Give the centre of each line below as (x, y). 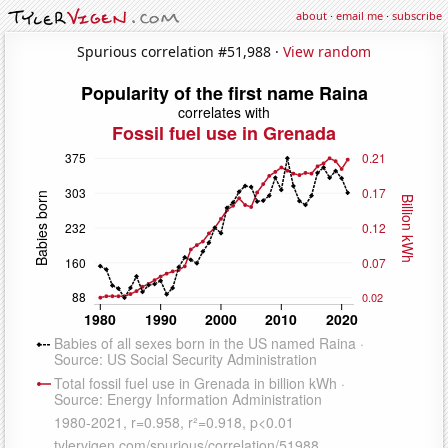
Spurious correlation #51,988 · (180, 51)
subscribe (417, 15)
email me (359, 15)
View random (327, 51)
